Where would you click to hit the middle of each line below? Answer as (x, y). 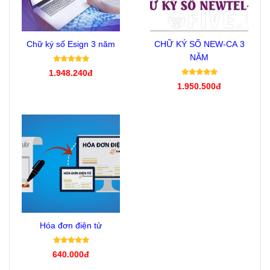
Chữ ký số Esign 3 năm (71, 44)
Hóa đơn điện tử (71, 225)
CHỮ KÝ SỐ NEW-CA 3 (199, 44)
